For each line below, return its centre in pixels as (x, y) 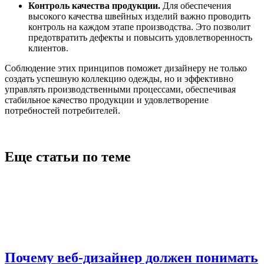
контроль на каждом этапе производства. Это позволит (139, 27)
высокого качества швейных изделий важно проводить (139, 16)
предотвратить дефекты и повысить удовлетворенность (140, 38)
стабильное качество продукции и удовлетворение (107, 100)
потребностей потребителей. (62, 111)
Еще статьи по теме (68, 157)
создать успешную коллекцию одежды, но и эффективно (119, 79)
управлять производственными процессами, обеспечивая (120, 90)
